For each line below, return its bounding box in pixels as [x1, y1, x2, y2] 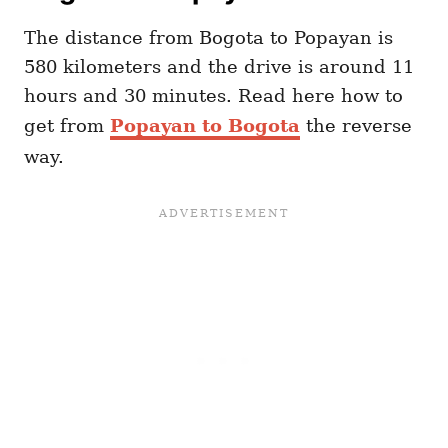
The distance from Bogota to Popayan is [24, 27, 393, 48]
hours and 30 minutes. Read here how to [24, 85, 403, 106]
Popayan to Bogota [110, 115, 300, 136]
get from [24, 115, 110, 136]
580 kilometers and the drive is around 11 [24, 56, 414, 77]
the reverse [300, 115, 412, 136]
